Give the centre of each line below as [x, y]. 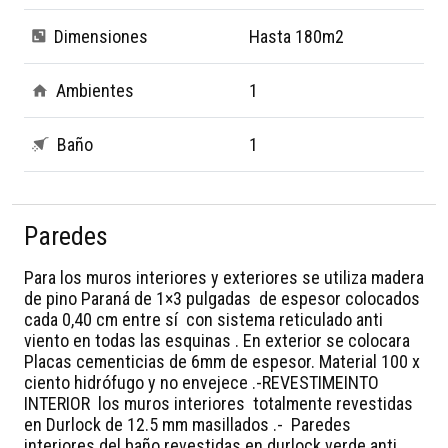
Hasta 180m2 [296, 36]
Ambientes [95, 90]
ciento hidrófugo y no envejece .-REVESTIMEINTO [201, 382]
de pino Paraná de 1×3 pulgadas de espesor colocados [222, 298]
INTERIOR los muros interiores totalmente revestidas [218, 403]
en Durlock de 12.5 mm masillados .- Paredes [187, 424]
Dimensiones [101, 36]
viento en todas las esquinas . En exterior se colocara [217, 340]
